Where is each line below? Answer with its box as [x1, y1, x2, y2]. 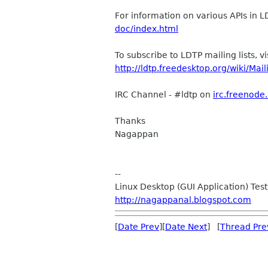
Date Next [165, 222, 207, 232]
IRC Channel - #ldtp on [115, 90, 213, 99]
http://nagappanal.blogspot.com [115, 195, 251, 205]
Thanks [115, 116, 145, 126]
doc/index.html [115, 24, 178, 33]
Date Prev [118, 222, 159, 232]
